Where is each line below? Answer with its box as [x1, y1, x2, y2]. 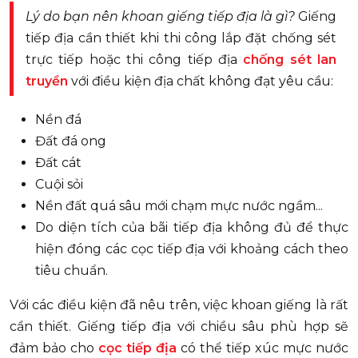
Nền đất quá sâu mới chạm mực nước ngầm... [35, 197, 323, 213]
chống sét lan [243, 51, 337, 67]
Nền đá [35, 111, 82, 127]
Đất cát [35, 154, 82, 170]
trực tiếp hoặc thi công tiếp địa [26, 51, 244, 67]
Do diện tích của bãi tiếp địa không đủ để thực [35, 219, 348, 235]
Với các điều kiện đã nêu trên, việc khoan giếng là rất [10, 296, 348, 312]
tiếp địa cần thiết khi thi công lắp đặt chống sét [26, 30, 336, 46]
